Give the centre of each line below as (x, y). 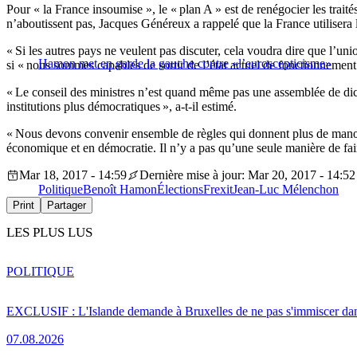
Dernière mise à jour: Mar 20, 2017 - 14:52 (247, 175)
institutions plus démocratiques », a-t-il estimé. (122, 107)
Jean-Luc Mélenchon (286, 190)
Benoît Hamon (120, 190)
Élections (180, 190)
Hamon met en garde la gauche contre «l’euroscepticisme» (185, 64)
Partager (67, 206)
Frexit (218, 190)
